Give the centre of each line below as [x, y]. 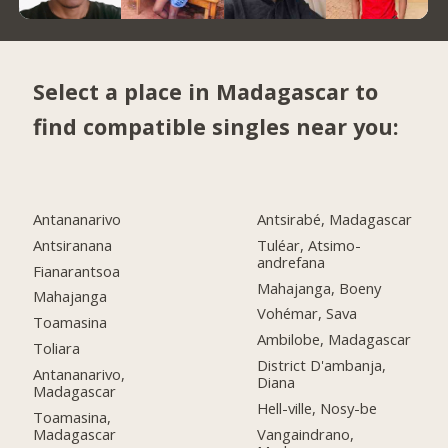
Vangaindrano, [306, 434]
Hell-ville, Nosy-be [317, 408]
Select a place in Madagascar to [206, 92]
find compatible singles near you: [216, 127]
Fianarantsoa [77, 270]
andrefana [291, 261]
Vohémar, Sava [307, 313]
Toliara [57, 348]
